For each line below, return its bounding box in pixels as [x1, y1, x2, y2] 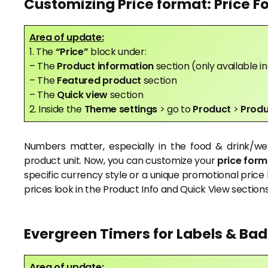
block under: [90, 44, 147, 59]
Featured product [57, 73, 144, 87]
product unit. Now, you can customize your [24, 153, 218, 167]
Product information [57, 59, 156, 73]
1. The [29, 44, 56, 59]
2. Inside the [29, 102, 84, 116]
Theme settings [84, 102, 160, 116]
